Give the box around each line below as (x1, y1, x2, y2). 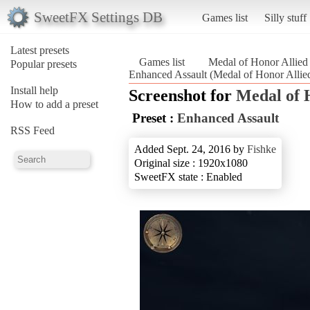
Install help (10, 84, 58, 96)
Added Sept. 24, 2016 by (134, 143, 247, 155)
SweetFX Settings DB (33, 8, 163, 25)
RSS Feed (10, 124, 55, 136)
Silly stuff (264, 11, 307, 24)
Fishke (247, 143, 276, 155)
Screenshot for (129, 86, 236, 104)
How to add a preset (10, 98, 98, 110)
